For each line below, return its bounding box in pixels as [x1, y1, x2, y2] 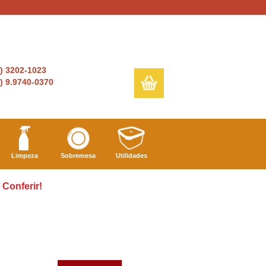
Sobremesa [60, 152, 96, 160]
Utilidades [115, 152, 147, 160]
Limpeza [11, 152, 38, 160]
